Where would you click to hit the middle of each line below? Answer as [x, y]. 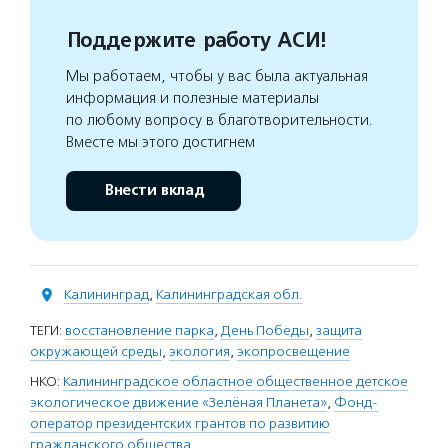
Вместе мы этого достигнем [160, 142]
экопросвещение [293, 351]
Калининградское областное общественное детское [235, 381]
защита [339, 330]
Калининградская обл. [229, 294]
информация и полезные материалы [192, 98]
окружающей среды [96, 351]
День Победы [265, 330]
